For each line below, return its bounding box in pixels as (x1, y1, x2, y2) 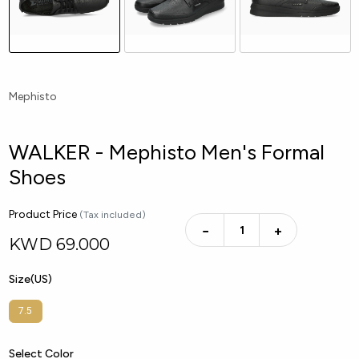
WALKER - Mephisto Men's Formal (8, 139, 325, 164)
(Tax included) (79, 208, 146, 220)
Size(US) (8, 272, 52, 286)
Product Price (8, 208, 79, 221)
